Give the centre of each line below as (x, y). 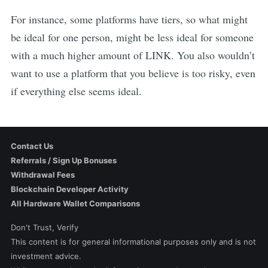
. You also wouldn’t (213, 55)
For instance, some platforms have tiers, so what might (129, 19)
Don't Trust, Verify (44, 227)
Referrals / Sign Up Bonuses (63, 160)
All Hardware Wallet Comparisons (75, 203)
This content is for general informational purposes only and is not (133, 242)
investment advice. (46, 256)
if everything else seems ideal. (76, 91)
